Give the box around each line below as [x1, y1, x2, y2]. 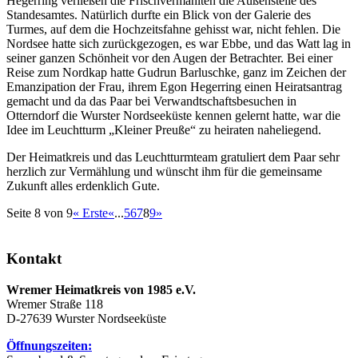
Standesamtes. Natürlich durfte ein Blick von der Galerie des [6, 8, 311, 22]
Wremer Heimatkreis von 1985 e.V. [6, 282, 196, 296]
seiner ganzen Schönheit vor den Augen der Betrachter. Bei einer [6, 51, 332, 66]
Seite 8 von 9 [6, 206, 73, 221]
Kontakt [6, 249, 62, 267]
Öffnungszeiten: [6, 338, 92, 352]
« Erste [73, 206, 108, 221]
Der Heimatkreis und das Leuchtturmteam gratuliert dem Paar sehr [6, 150, 340, 165]
